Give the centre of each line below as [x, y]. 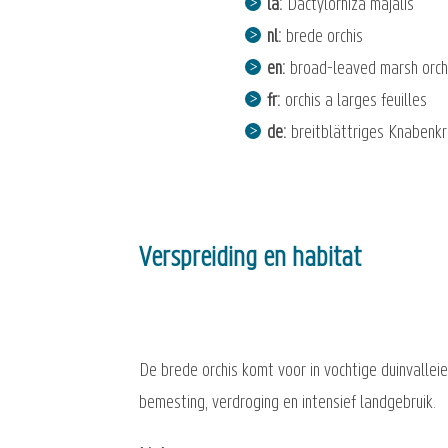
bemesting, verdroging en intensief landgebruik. [290, 403]
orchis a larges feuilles [356, 101]
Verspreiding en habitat [250, 259]
